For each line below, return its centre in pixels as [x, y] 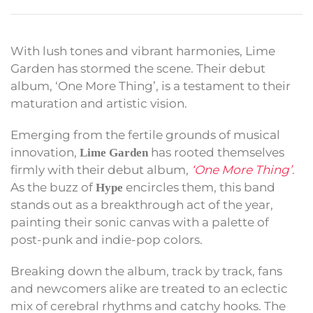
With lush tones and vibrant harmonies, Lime [143, 51]
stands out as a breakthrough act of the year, [142, 205]
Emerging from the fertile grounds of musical [145, 135]
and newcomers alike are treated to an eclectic [149, 289]
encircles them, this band [199, 188]
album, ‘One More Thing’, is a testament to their [151, 86]
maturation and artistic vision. [99, 104]
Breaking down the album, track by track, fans [146, 271]
